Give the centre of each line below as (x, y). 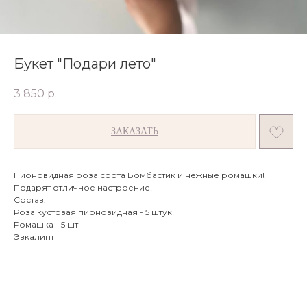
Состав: (30, 200)
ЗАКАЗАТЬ (135, 132)
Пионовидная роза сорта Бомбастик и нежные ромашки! (139, 175)
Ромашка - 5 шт (46, 225)
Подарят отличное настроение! (83, 188)
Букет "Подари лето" (85, 64)
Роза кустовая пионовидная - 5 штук (93, 212)
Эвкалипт (34, 237)
